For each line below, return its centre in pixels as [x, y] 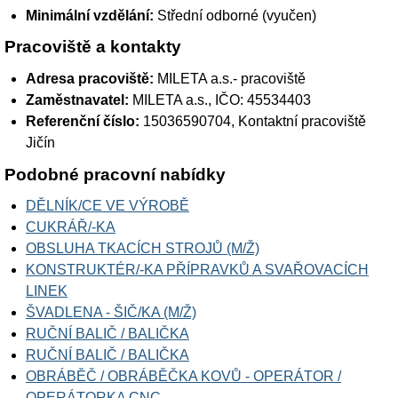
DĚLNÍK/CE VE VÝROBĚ [107, 206]
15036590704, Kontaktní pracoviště [253, 121]
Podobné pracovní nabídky [115, 174]
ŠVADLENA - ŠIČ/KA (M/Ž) [111, 313]
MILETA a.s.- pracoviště [230, 78]
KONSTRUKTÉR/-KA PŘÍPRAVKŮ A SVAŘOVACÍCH [197, 270]
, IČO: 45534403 [259, 99]
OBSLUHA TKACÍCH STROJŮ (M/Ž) [143, 249]
